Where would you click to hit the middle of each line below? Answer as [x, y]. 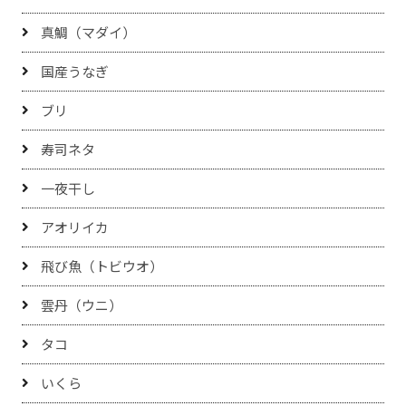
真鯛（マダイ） [89, 33]
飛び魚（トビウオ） [102, 266]
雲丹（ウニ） [82, 305]
